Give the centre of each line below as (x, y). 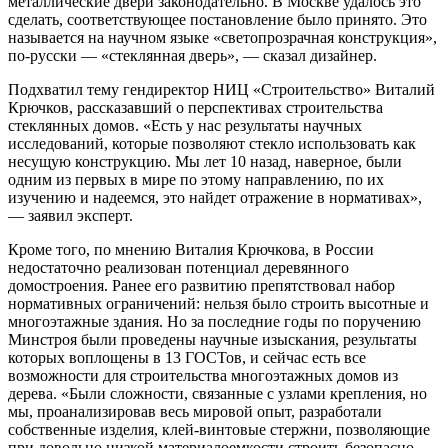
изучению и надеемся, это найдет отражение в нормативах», (215, 198)
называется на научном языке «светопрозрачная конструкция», (222, 38)
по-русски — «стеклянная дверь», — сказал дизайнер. (192, 56)
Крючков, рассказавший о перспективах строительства (195, 108)
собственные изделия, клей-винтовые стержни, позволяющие (219, 430)
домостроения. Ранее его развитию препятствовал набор (201, 286)
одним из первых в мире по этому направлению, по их (196, 180)
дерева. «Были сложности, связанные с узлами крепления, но (217, 394)
